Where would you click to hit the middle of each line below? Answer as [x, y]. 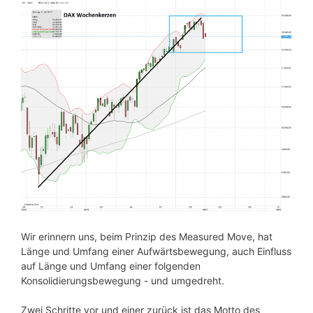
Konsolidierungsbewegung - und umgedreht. [123, 280]
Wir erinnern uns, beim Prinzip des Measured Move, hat [147, 236]
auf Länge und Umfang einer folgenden [111, 265]
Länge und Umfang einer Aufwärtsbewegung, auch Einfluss [156, 251]
